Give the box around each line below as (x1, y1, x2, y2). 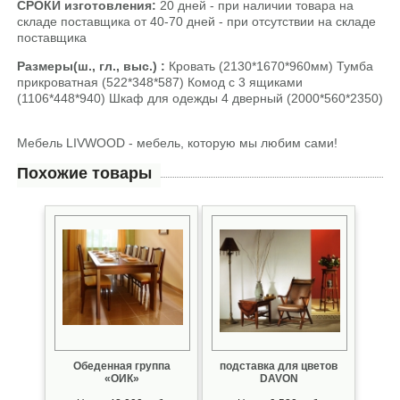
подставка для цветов (220, 360, 337, 373)
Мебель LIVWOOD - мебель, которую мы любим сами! (17, 136, 337, 151)
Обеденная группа (72, 360, 171, 373)
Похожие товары (17, 164, 152, 183)
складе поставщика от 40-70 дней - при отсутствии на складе (17, 14, 376, 29)
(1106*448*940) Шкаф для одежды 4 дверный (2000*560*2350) (17, 91, 383, 106)
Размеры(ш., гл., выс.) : (17, 59, 169, 74)
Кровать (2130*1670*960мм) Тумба (169, 59, 373, 74)
